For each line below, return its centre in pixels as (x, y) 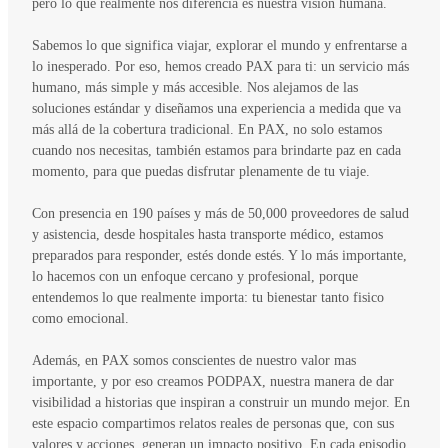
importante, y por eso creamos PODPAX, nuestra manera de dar (213, 382)
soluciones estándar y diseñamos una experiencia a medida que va (216, 109)
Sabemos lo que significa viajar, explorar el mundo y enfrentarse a (219, 46)
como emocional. (80, 319)
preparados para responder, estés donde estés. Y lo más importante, (219, 256)
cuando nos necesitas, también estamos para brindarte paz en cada (216, 151)
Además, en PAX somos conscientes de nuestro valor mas (194, 361)
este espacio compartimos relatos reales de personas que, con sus (213, 424)
